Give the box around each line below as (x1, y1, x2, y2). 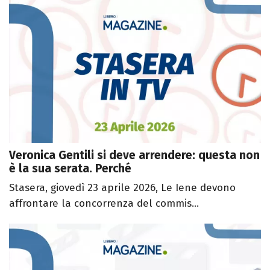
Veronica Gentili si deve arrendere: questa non (9, 148, 260, 162)
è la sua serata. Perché (9, 161, 131, 175)
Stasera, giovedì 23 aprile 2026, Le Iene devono (9, 181, 236, 194)
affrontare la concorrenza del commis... (9, 196, 199, 210)
